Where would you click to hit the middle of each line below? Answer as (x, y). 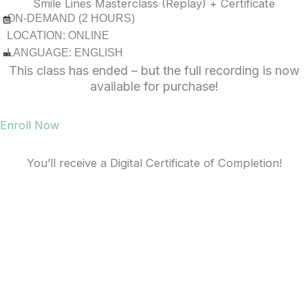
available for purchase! (154, 86)
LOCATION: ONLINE (58, 35)
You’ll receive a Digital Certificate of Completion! (154, 163)
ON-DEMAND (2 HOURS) (71, 18)
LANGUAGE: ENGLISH (65, 53)
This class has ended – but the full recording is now (154, 70)
